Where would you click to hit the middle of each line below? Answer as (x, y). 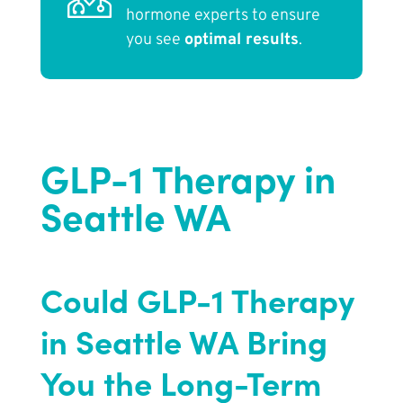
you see (155, 40)
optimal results (241, 40)
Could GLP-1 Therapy (197, 300)
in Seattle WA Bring (184, 341)
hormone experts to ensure (223, 16)
